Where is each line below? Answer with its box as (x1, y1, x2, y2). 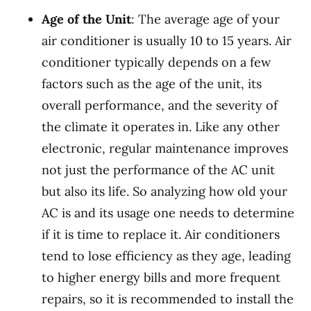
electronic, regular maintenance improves (42, 140, 288, 156)
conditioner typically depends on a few (42, 53, 271, 70)
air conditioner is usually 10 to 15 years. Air (42, 32, 292, 49)
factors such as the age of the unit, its (42, 75, 262, 92)
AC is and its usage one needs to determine (42, 204, 294, 221)
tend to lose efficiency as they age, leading (42, 247, 291, 264)
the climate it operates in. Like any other (42, 118, 280, 135)
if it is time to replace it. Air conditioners (42, 226, 280, 242)
